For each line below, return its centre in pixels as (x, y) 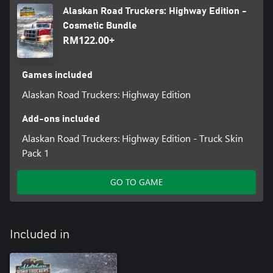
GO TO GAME (136, 182)
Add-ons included (61, 119)
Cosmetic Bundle (100, 26)
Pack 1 (35, 152)
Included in (40, 234)
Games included (57, 75)
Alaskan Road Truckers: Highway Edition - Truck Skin (132, 138)
